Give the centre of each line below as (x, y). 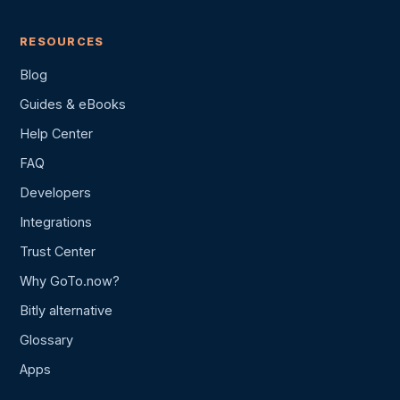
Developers (55, 193)
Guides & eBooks (73, 104)
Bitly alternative (66, 311)
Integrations (56, 222)
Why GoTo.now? (70, 281)
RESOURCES (62, 42)
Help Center (56, 134)
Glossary (46, 340)
